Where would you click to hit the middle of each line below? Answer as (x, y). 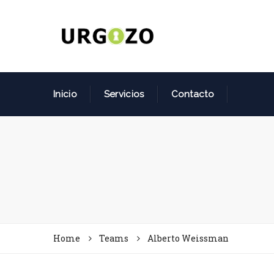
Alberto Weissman (188, 238)
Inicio (65, 94)
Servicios (124, 94)
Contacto (192, 94)
